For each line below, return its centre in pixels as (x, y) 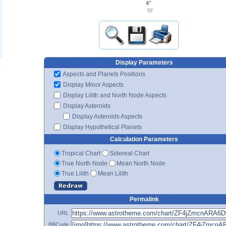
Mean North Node (141, 163)
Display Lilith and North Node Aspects (114, 95)
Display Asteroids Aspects (106, 116)
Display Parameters (144, 62)
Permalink (144, 199)
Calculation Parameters (144, 139)
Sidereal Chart (129, 153)
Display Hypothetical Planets (102, 127)
